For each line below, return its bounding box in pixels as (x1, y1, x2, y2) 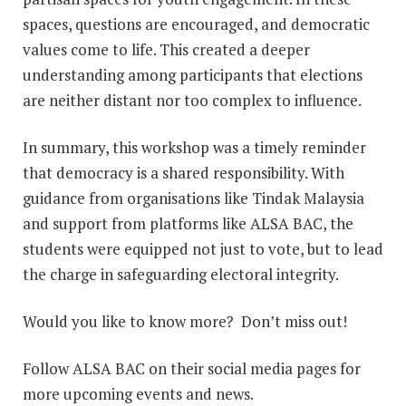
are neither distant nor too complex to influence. (23, 90, 362, 111)
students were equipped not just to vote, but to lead (23, 238, 383, 259)
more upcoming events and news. (23, 383, 254, 404)
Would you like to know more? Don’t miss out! (23, 311, 354, 332)
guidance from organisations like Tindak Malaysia (23, 188, 364, 208)
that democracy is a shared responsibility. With (23, 162, 344, 183)
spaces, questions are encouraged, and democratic (23, 14, 370, 34)
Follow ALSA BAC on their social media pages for (23, 358, 361, 379)
